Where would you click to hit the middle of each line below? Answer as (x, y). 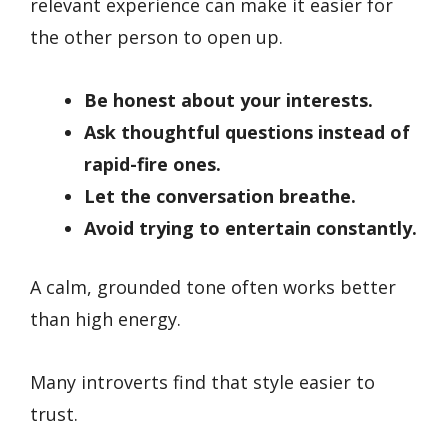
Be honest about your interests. (228, 99)
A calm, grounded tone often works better (213, 286)
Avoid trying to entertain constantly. (250, 227)
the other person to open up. (156, 37)
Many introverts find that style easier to (202, 381)
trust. (54, 413)
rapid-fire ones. (152, 163)
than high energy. (105, 318)
